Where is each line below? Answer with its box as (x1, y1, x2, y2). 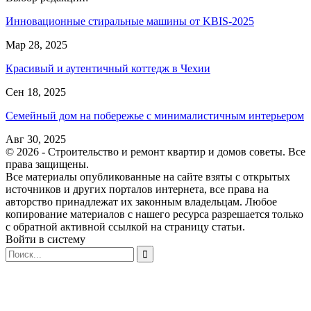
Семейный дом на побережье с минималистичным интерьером (6, 109, 304, 121)
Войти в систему (6, 233, 85, 245)
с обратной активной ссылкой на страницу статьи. (6, 220, 245, 233)
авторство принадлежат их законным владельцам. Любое (6, 195, 277, 208)
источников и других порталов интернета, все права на (6, 183, 269, 195)
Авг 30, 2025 (6, 133, 66, 145)
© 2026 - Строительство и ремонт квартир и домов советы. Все (6, 145, 305, 158)
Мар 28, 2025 (6, 38, 67, 51)
